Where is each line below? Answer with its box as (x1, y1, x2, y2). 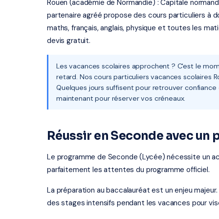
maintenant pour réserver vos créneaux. (56, 94, 186, 103)
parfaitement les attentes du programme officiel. (47, 165, 210, 175)
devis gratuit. (47, 36, 90, 45)
